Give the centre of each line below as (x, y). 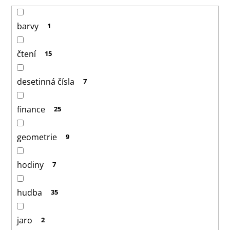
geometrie (37, 137)
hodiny (30, 165)
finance (31, 109)
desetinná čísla (46, 81)
